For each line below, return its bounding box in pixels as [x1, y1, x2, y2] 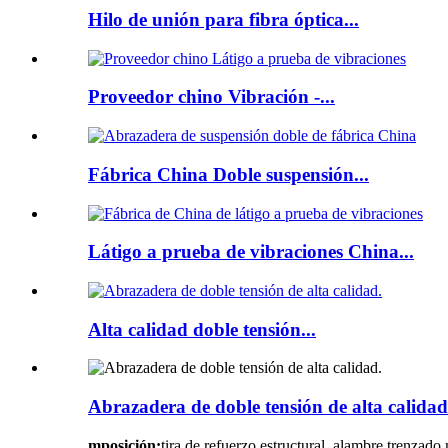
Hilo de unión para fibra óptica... [88, 8, 359, 30]
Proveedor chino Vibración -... [88, 86, 335, 108]
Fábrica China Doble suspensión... [88, 163, 369, 185]
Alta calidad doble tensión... [88, 318, 316, 340]
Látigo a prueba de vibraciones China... [88, 241, 414, 263]
